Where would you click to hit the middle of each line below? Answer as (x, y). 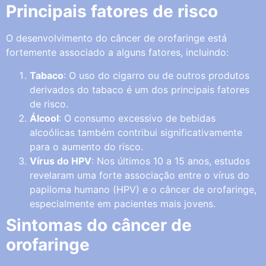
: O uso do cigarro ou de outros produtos (156, 75)
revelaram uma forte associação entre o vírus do (140, 175)
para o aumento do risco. (86, 146)
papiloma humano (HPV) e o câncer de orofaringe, (143, 189)
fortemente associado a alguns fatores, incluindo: (117, 53)
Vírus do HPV (61, 161)
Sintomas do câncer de (99, 225)
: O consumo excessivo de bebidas (137, 118)
